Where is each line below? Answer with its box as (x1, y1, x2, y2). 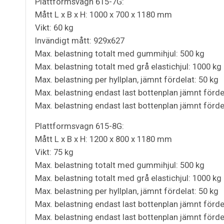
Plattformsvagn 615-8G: (35, 121, 124, 131)
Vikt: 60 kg (35, 22, 73, 33)
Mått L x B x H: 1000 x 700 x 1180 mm (35, 9, 172, 20)
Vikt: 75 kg (35, 147, 73, 157)
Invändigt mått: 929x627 (35, 35, 124, 46)
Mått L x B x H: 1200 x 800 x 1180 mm (35, 134, 172, 144)
